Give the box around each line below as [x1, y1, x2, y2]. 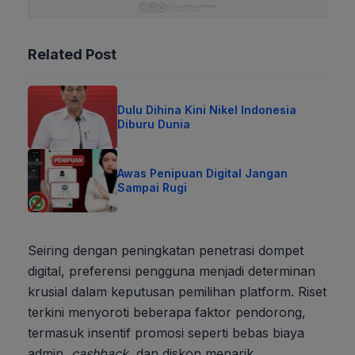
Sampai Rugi [117, 180, 188, 194]
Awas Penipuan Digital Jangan [117, 166, 288, 180]
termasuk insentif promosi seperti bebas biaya [28, 324, 304, 341]
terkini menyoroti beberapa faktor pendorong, [28, 303, 306, 320]
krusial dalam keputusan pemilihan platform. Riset [28, 283, 326, 300]
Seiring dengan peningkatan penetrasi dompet [28, 242, 303, 258]
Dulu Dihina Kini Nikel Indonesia [117, 102, 297, 116]
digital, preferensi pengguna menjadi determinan [28, 262, 315, 279]
